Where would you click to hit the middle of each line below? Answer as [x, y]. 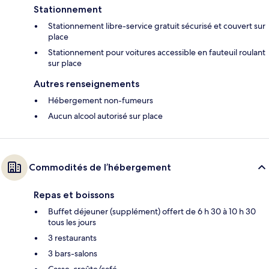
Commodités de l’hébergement [100, 167]
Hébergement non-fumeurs [101, 100]
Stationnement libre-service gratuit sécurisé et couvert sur [157, 26]
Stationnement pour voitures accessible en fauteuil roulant [157, 52]
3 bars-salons [73, 253]
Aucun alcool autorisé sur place [105, 116]
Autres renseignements [86, 83]
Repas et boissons [74, 195]
